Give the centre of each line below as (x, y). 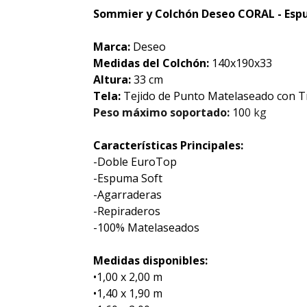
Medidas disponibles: (150, 260)
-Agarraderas (127, 195)
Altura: (112, 79)
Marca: (111, 47)
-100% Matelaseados (146, 228)
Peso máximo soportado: (161, 112)
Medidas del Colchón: (151, 63)
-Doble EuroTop (135, 162)
